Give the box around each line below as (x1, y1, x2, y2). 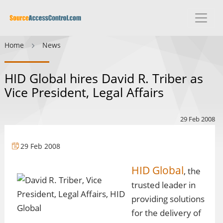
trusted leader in (131, 179, 196, 191)
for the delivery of (131, 207, 201, 219)
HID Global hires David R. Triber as (4, 70, 203, 87)
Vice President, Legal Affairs (4, 84, 164, 101)
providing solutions (131, 193, 205, 205)
